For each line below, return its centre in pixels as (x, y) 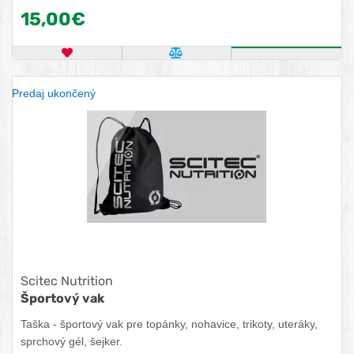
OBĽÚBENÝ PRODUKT (131, 62)
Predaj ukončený (54, 93)
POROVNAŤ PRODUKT (243, 62)
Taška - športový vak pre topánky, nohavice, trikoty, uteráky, (169, 324)
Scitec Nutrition (67, 281)
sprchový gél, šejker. (72, 341)
